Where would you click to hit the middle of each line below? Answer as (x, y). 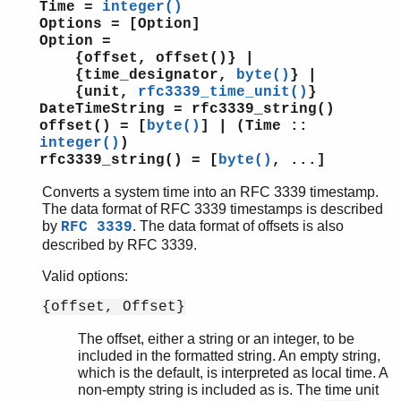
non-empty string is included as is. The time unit (228, 389)
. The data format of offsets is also (238, 226)
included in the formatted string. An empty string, (229, 355)
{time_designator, (138, 75)
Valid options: (85, 276)
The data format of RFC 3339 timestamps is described (213, 209)
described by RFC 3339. (119, 244)
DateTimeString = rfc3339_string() (187, 109)
